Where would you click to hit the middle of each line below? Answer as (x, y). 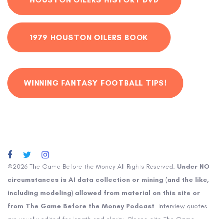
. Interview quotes (181, 206)
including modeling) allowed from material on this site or (104, 193)
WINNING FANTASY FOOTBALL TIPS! (96, 83)
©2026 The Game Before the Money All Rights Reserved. (92, 167)
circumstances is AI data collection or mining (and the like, (108, 180)
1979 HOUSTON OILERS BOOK (89, 37)
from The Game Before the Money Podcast (81, 206)
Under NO (193, 167)
